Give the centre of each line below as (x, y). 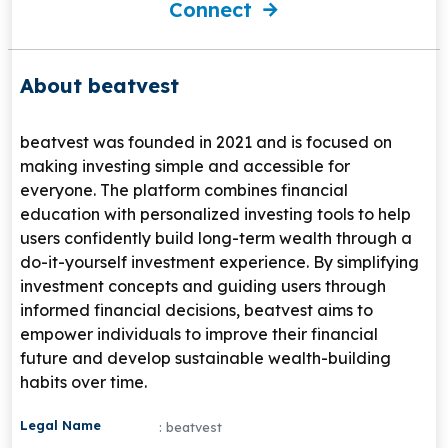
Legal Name (60, 425)
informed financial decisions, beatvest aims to (196, 310)
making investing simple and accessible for (185, 166)
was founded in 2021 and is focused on (240, 142)
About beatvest (99, 86)
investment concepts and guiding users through (203, 286)
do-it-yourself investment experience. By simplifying (219, 262)
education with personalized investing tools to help (215, 214)
